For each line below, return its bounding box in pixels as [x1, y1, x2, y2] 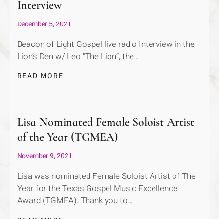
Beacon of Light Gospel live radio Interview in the [17, 38, 195, 51]
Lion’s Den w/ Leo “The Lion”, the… [17, 50, 139, 63]
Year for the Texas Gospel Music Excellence [17, 182, 177, 195]
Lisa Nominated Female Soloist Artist [17, 115, 194, 130]
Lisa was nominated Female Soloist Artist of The [17, 170, 196, 183]
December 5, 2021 [17, 19, 71, 30]
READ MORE [17, 71, 64, 82]
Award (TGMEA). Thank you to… [17, 195, 133, 207]
